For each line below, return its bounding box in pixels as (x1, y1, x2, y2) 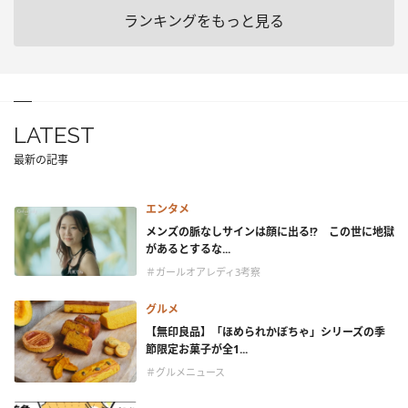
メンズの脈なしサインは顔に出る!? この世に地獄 (146, 224, 394, 240)
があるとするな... (146, 241, 230, 258)
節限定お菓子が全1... (146, 342, 248, 358)
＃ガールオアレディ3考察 (146, 265, 260, 280)
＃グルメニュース (146, 365, 225, 380)
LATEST (14, 122, 95, 149)
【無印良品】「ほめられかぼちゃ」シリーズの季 (146, 324, 385, 341)
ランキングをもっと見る (124, 11, 284, 32)
